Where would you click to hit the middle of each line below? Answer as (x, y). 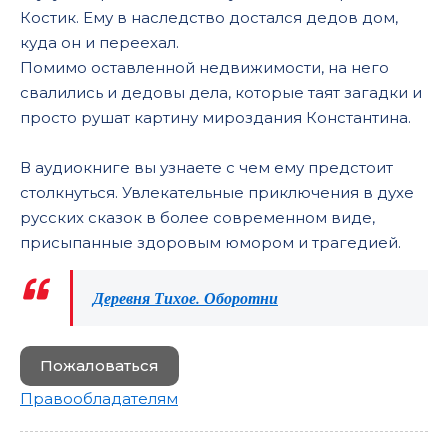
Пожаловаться (99, 365)
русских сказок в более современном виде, (197, 217)
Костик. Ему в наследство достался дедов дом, (209, 17)
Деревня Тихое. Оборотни (185, 298)
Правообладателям (99, 398)
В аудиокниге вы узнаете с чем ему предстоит (206, 167)
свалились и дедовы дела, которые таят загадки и (221, 92)
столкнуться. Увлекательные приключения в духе (217, 192)
